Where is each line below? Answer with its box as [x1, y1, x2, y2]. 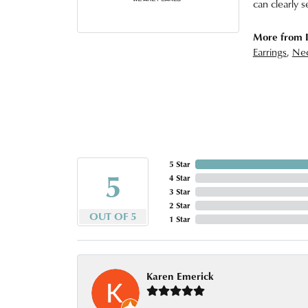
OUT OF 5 [89, 209, 136, 223]
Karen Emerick [146, 269, 214, 283]
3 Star [169, 186, 190, 197]
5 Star [169, 158, 190, 170]
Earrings [252, 45, 287, 59]
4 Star [169, 172, 190, 184]
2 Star [169, 199, 190, 211]
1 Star [169, 213, 190, 225]
